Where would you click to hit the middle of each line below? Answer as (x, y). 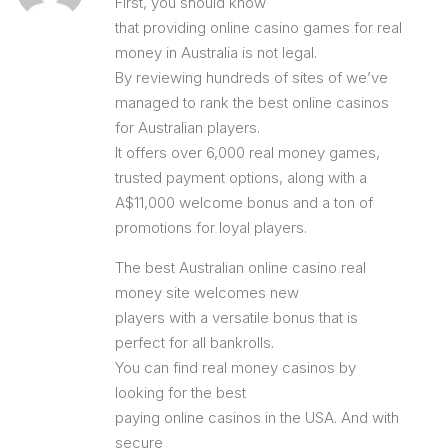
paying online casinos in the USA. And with (257, 417)
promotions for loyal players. (211, 227)
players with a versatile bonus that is (236, 317)
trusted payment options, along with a (241, 177)
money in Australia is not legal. (216, 52)
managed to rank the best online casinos (252, 102)
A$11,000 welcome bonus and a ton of (244, 202)
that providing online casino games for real (258, 27)
